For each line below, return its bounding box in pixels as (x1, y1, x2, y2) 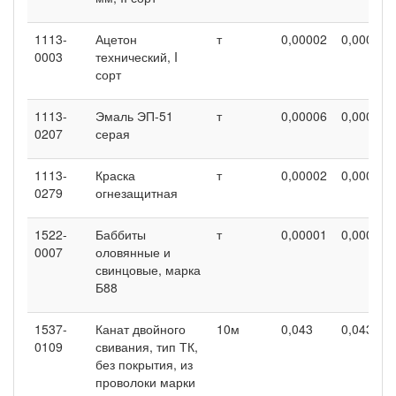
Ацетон (95, 29, 137, 48)
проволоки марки (95, 372, 195, 391)
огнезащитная (95, 183, 178, 202)
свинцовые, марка (95, 260, 201, 278)
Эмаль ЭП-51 (95, 106, 173, 125)
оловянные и (95, 242, 171, 261)
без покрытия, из (95, 354, 193, 373)
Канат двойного (95, 319, 186, 338)
